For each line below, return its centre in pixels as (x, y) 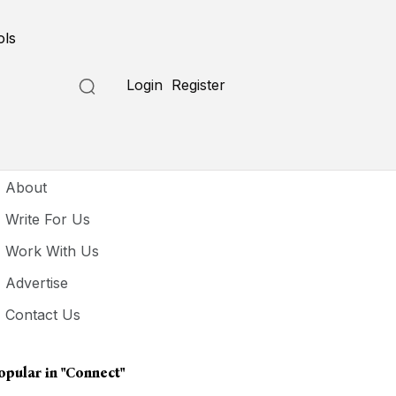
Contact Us (43, 315)
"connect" (93, 373)
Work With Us (53, 251)
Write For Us (48, 219)
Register (199, 85)
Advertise (37, 283)
